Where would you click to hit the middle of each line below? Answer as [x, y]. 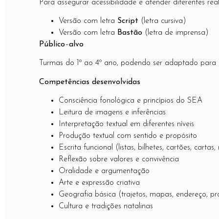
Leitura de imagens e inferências [112, 113]
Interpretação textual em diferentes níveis [126, 124]
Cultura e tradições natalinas [106, 207]
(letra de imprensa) [175, 33]
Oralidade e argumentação [104, 171]
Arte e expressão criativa [99, 183]
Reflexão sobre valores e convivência [119, 160]
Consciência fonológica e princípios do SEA [131, 101]
